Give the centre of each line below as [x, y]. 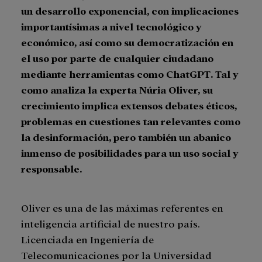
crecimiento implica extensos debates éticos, [129, 105]
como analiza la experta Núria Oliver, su [117, 89]
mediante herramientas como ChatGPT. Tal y [130, 73]
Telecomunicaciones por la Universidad [116, 255]
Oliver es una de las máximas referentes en [122, 207]
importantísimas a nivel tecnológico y [111, 26]
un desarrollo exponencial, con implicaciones [130, 10]
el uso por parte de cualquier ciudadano [117, 58]
